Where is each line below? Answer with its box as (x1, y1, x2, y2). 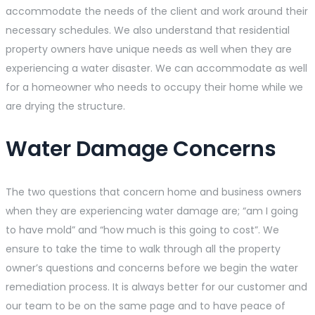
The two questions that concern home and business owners (6, 185, 302, 200)
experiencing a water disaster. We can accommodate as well (6, 61, 307, 76)
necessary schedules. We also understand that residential (6, 23, 290, 38)
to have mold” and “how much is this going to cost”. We (6, 223, 279, 238)
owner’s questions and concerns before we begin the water (6, 261, 298, 276)
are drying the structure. (6, 99, 125, 114)
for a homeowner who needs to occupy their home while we (6, 80, 303, 95)
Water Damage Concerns (6, 134, 276, 165)
